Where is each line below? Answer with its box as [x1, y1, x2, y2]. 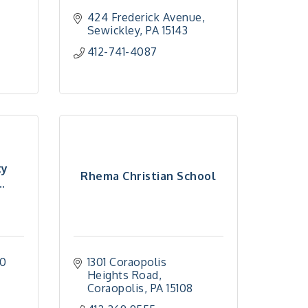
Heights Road [87, 268, 159, 282]
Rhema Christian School [80, 168, 217, 183]
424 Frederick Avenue [87, 10, 202, 24]
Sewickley [87, 23, 140, 37]
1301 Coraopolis [87, 255, 167, 269]
